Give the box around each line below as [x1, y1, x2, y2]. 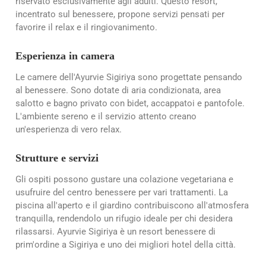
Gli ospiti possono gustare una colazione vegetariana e [15, 174, 233, 185]
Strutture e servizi [15, 152, 99, 164]
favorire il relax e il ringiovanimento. [15, 21, 157, 33]
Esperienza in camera [15, 49, 115, 62]
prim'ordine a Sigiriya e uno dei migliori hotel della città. [15, 239, 236, 251]
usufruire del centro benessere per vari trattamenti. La [15, 187, 228, 198]
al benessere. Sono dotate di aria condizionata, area [15, 85, 221, 96]
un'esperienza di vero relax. [15, 124, 122, 135]
